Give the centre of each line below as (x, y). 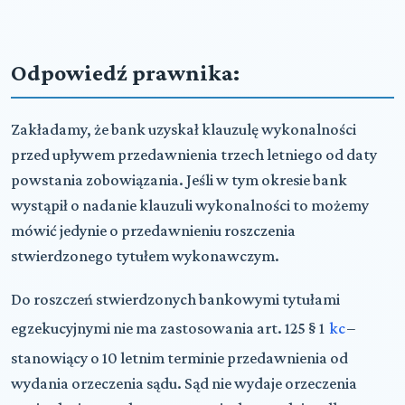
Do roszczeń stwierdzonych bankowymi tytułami (175, 299)
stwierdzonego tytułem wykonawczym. (145, 255)
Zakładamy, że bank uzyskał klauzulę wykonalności (184, 129)
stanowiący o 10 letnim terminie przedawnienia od (179, 358)
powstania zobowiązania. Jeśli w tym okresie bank (179, 179)
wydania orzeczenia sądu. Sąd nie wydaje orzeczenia (184, 383)
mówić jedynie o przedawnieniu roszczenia (153, 230)
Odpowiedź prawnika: (125, 72)
